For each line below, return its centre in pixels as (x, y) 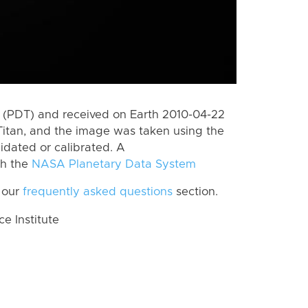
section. (195, 192)
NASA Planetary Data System (114, 164)
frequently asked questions (98, 192)
